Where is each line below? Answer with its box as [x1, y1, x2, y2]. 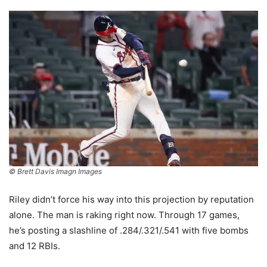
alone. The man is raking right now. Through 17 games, [9, 209, 240, 221]
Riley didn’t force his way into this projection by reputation [9, 194, 254, 206]
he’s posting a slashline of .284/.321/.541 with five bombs [9, 225, 249, 237]
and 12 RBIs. [9, 240, 60, 252]
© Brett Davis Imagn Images [9, 167, 102, 176]
